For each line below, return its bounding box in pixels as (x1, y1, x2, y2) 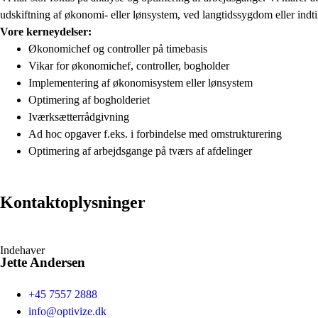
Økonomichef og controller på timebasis (28, 42, 207, 55)
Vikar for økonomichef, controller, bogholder (28, 59, 229, 72)
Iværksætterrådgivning (28, 110, 129, 123)
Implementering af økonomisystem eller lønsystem (28, 76, 253, 89)
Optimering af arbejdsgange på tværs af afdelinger (28, 144, 252, 157)
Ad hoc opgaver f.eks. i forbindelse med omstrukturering (28, 127, 282, 140)
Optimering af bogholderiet (28, 93, 150, 106)
